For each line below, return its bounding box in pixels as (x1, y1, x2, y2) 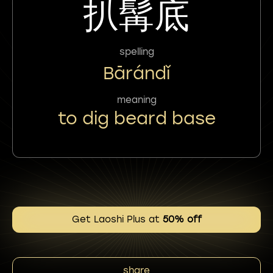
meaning (116, 94, 157, 105)
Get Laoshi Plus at (71, 214, 163, 225)
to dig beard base (57, 107, 216, 129)
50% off (162, 214, 202, 225)
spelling (119, 46, 154, 57)
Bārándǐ (103, 62, 170, 83)
